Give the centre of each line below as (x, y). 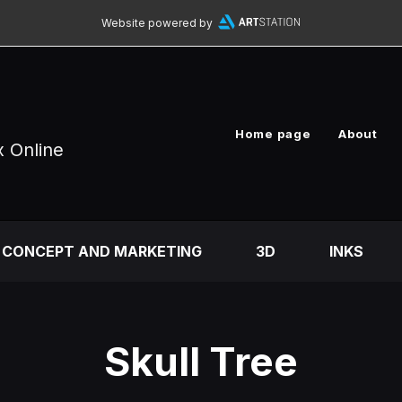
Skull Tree (201, 362)
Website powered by (157, 23)
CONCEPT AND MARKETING (102, 251)
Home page (273, 133)
